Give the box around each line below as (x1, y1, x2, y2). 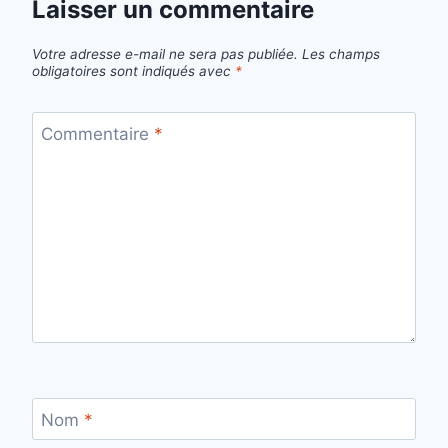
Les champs (302, 45, 380, 62)
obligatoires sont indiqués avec (32, 62, 235, 79)
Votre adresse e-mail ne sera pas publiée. (32, 45, 298, 62)
